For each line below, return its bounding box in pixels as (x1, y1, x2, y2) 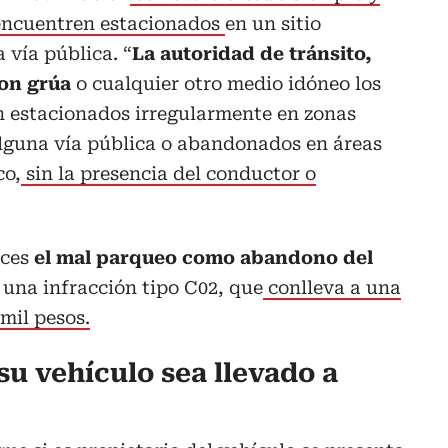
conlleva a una (263, 276, 401, 298)
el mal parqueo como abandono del (34, 246, 373, 268)
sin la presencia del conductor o (21, 162, 316, 184)
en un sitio (225, 12, 321, 34)
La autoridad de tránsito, (132, 42, 372, 64)
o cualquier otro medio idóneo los (76, 72, 381, 94)
